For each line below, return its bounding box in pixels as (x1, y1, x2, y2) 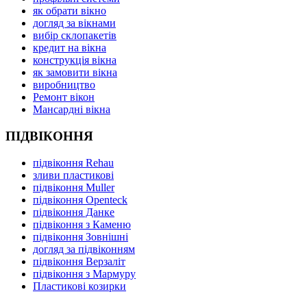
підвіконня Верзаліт (33, 255, 125, 267)
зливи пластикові (33, 169, 114, 181)
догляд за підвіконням (33, 243, 135, 255)
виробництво (33, 79, 95, 91)
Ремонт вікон (33, 91, 95, 103)
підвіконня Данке (33, 206, 114, 218)
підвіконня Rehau (33, 156, 114, 169)
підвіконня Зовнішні (33, 230, 128, 243)
